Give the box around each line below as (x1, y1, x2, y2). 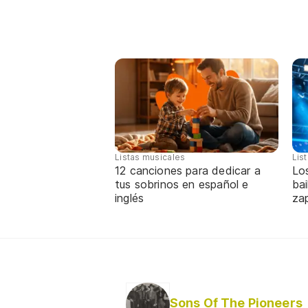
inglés (115, 191, 144, 206)
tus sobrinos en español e (115, 177, 249, 192)
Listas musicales (115, 152, 186, 163)
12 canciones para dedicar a (115, 164, 261, 178)
